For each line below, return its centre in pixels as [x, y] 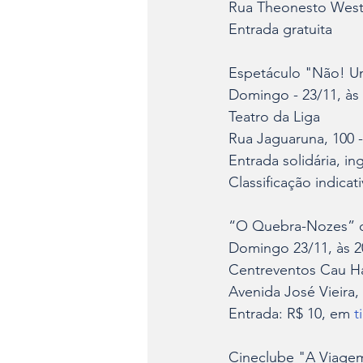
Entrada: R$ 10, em [291, 314]
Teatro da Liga [274, 117]
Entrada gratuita [280, 29]
